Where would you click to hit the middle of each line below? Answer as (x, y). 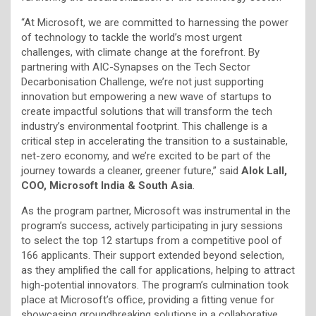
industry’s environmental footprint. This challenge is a (144, 126)
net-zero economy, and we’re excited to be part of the (146, 156)
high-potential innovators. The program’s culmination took (155, 285)
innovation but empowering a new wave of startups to (146, 96)
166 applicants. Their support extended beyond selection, (153, 255)
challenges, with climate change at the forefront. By (140, 52)
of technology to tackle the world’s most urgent (132, 37)
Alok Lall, (264, 170)
